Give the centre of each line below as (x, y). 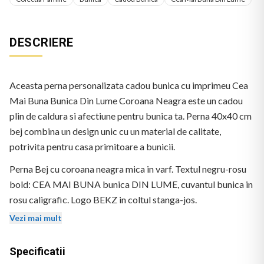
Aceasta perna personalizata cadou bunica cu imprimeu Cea (129, 85)
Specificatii (37, 252)
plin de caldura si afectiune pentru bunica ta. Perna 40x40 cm (131, 116)
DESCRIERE (42, 43)
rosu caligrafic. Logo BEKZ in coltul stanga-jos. (103, 200)
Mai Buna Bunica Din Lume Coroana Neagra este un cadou (126, 101)
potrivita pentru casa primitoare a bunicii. (92, 147)
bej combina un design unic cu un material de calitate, (115, 131)
